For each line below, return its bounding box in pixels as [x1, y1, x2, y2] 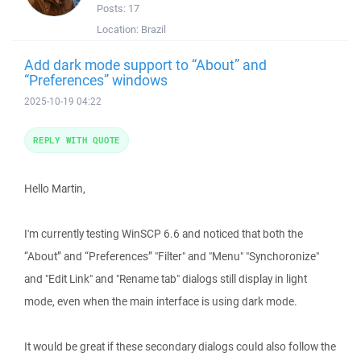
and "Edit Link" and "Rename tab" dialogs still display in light [24, 272, 307, 286]
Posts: [97, 2, 128, 15]
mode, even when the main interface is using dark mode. [24, 294, 297, 309]
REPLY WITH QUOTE [33, 134, 120, 146]
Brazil [141, 23, 166, 36]
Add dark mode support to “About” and [24, 55, 267, 74]
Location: [97, 23, 141, 36]
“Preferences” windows [24, 70, 168, 89]
